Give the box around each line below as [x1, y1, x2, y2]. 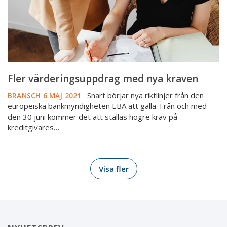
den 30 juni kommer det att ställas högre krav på [8, 111, 177, 122]
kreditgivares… [8, 122, 59, 133]
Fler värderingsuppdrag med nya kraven [8, 72, 198, 86]
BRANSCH [8, 91, 41, 101]
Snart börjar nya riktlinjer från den [85, 90, 204, 101]
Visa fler [98, 164, 129, 174]
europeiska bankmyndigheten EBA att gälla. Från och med [8, 101, 207, 111]
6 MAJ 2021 [43, 91, 85, 101]
